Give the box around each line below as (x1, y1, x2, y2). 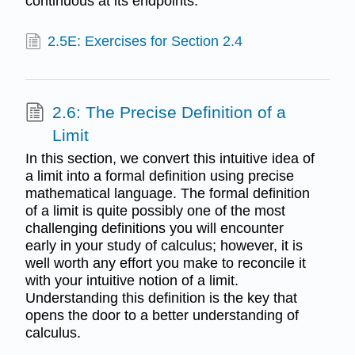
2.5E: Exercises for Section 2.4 (48, 32, 243, 49)
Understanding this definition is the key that (25, 290, 297, 307)
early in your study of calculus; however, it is (25, 238, 303, 254)
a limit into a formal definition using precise (25, 168, 294, 185)
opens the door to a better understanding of (25, 307, 299, 324)
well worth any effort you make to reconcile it (25, 255, 306, 272)
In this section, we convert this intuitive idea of (25, 151, 315, 167)
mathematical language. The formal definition (25, 185, 310, 202)
